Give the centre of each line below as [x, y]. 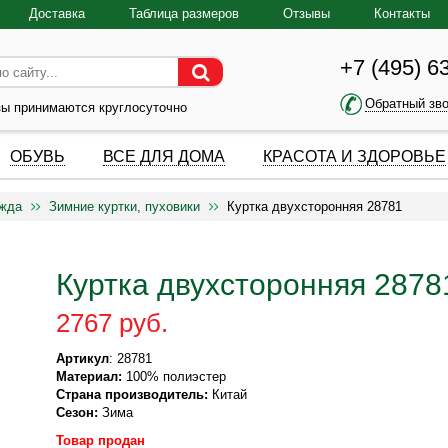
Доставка [57, 13]
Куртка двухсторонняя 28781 [314, 206]
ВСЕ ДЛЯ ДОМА [164, 156]
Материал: [89, 376]
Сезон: [77, 412]
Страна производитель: [132, 394]
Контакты [402, 13]
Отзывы [306, 13]
